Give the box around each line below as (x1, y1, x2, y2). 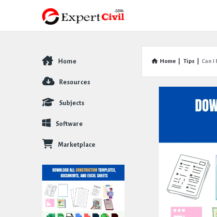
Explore (42, 60, 69, 68)
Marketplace (58, 141, 95, 148)
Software (56, 121, 83, 127)
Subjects (59, 100, 84, 107)
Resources (59, 79, 90, 86)
